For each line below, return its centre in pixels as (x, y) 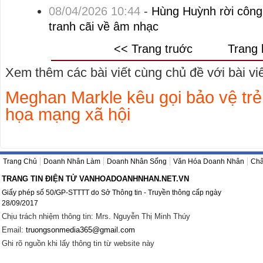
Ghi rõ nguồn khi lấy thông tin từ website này (78, 243)
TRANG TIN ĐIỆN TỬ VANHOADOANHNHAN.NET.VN (95, 179)
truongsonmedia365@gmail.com (80, 230)
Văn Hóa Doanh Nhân (209, 161)
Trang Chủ (20, 161)
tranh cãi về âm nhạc (103, 27)
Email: (14, 230)
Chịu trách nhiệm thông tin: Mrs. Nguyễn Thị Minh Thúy (96, 216)
